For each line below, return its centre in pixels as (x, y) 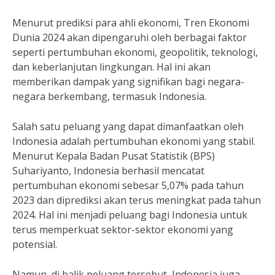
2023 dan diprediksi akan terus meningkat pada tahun (137, 200)
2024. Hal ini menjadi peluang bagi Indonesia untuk (130, 215)
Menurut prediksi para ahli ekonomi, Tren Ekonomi (131, 23)
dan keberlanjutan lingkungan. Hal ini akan (111, 67)
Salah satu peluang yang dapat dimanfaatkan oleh (128, 126)
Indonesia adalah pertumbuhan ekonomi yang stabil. (134, 141)
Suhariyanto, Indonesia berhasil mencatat (108, 171)
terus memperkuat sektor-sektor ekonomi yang (123, 230)
